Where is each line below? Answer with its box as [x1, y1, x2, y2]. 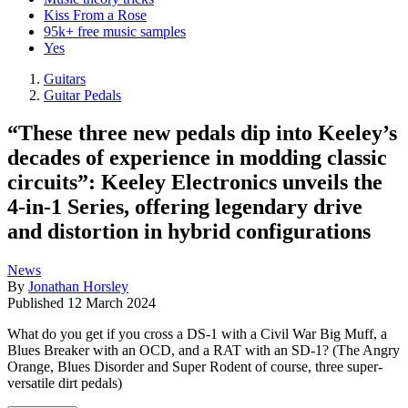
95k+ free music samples [44, 23, 186, 39]
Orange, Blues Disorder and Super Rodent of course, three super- [7, 359, 382, 375]
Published [7, 295, 67, 311]
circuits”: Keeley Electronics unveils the [7, 170, 382, 195]
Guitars [44, 70, 86, 87]
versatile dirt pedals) [7, 375, 122, 392]
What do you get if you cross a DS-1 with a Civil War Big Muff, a [7, 326, 387, 342]
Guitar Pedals [44, 87, 121, 103]
